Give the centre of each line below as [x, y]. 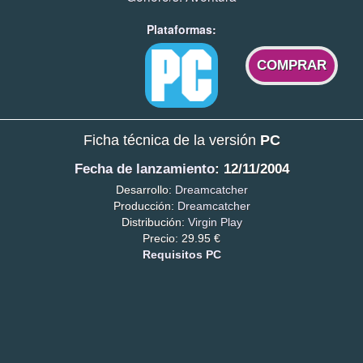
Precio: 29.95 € [181, 238]
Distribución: [154, 222]
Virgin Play [215, 222]
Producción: [145, 205]
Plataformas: [181, 30]
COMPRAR [292, 66]
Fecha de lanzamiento [144, 169]
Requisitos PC [181, 254]
